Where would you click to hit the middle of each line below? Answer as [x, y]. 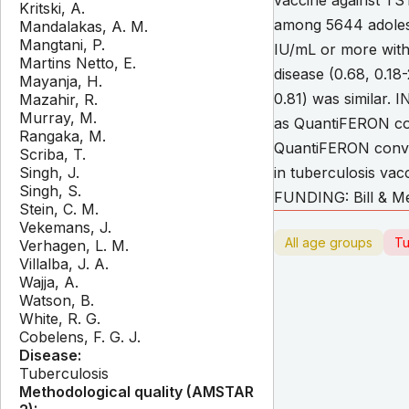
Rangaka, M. [63, 136]
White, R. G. [60, 319]
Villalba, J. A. [64, 264]
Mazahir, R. [58, 100]
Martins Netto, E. [78, 63]
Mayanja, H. [61, 82]
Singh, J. [49, 173]
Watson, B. [57, 301]
